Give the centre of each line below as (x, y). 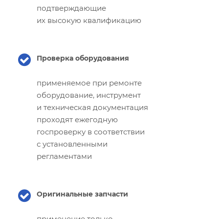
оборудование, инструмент (89, 95)
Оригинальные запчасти (82, 194)
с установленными (72, 144)
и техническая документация (92, 107)
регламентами (64, 156)
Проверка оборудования (83, 58)
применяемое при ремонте (89, 83)
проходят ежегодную (77, 119)
